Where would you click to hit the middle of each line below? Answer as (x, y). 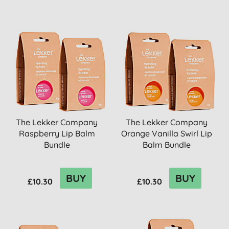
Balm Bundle (167, 145)
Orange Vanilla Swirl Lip (167, 133)
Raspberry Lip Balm (57, 133)
